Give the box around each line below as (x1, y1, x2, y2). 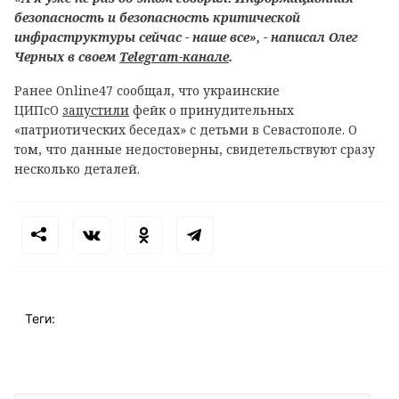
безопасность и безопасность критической (14, 9, 300, 26)
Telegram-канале (119, 48, 229, 65)
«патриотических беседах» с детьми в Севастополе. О (14, 121, 357, 138)
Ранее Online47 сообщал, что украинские (14, 82, 280, 99)
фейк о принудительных (129, 102, 294, 118)
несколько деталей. (14, 160, 140, 177)
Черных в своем (14, 48, 119, 65)
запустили (62, 102, 129, 118)
